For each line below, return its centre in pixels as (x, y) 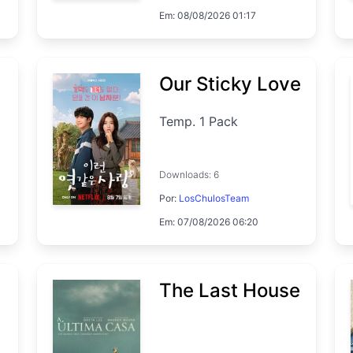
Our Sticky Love (230, 84)
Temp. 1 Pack (199, 121)
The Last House (230, 290)
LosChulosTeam (214, 198)
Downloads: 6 (190, 174)
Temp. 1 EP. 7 (199, 21)
